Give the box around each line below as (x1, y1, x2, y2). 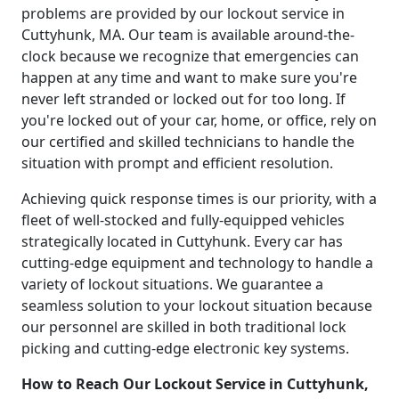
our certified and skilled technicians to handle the (21, 131, 354, 151)
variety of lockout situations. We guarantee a (21, 273, 323, 294)
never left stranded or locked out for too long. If (21, 88, 346, 109)
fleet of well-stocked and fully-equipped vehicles (21, 209, 345, 230)
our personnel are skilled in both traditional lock (21, 316, 346, 337)
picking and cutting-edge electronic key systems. (21, 338, 349, 358)
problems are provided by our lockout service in (21, 3, 345, 23)
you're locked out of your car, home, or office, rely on (21, 110, 377, 130)
